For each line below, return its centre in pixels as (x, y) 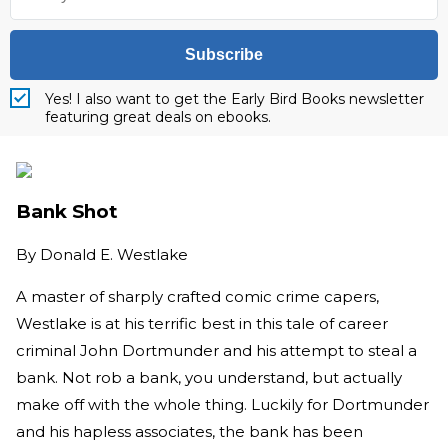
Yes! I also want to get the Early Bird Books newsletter (234, 98)
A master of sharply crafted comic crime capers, (197, 297)
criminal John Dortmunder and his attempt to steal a (216, 351)
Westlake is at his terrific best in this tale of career (202, 324)
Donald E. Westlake (114, 255)
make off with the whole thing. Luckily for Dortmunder (222, 405)
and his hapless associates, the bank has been (189, 432)
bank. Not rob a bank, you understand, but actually (209, 378)
